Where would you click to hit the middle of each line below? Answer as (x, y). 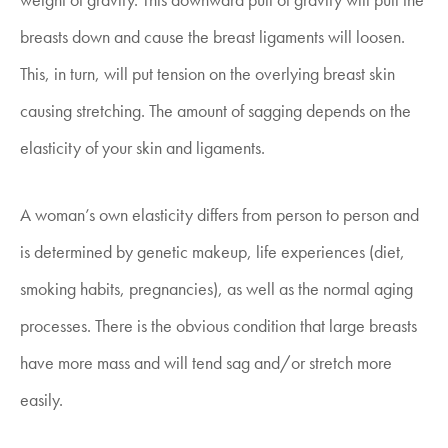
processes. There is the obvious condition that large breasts (218, 325)
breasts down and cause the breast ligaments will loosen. (212, 36)
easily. (41, 399)
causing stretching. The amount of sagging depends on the (215, 110)
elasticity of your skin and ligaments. (142, 147)
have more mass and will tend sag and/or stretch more (206, 362)
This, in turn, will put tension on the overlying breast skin (207, 73)
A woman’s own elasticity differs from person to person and (219, 214)
